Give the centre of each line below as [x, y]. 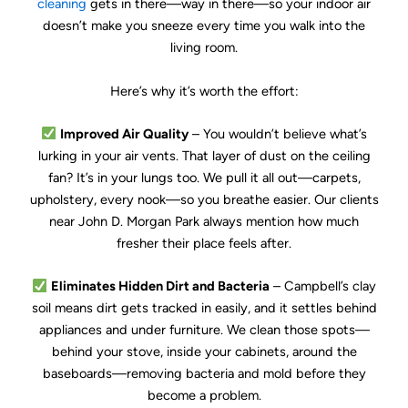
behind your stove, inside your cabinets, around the [204, 352]
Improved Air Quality [124, 133]
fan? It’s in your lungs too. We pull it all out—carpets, [204, 177]
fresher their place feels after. [204, 243]
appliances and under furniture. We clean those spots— [204, 330]
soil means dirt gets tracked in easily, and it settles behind [204, 308]
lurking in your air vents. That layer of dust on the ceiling [204, 155]
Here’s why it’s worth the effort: [204, 91]
